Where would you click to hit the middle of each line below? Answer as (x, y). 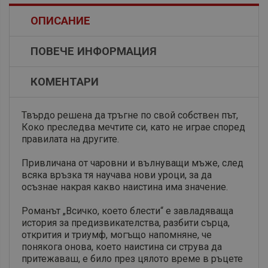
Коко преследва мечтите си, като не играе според (133, 127)
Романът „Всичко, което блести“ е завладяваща (127, 211)
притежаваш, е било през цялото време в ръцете (132, 259)
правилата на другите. (70, 139)
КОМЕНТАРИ (65, 82)
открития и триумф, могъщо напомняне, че (117, 235)
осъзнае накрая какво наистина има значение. (125, 187)
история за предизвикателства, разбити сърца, (126, 223)
